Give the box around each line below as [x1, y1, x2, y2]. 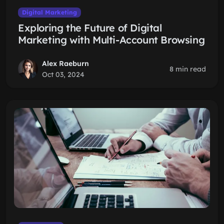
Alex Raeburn [42, 59, 89, 68]
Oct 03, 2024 [42, 70, 84, 79]
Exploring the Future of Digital [18, 21, 162, 34]
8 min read [169, 64, 206, 73]
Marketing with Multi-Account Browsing [18, 33, 205, 46]
